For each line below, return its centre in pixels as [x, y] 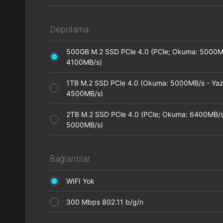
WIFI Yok [83, 181]
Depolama [69, 29]
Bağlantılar [70, 159]
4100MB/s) [87, 62]
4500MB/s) [88, 93]
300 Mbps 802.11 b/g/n [108, 202]
